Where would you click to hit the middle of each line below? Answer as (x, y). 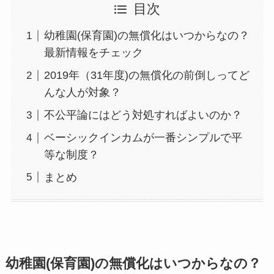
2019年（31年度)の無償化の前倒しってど (146, 76)
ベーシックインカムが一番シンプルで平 (143, 138)
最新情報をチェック (93, 53)
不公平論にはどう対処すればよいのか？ (143, 115)
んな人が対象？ (82, 93)
